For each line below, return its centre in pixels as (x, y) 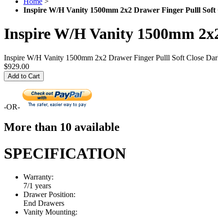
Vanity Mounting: (50, 212)
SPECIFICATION (65, 153)
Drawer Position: (49, 195)
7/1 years (37, 186)
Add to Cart (24, 76)
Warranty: (38, 177)
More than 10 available (62, 127)
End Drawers (44, 203)
